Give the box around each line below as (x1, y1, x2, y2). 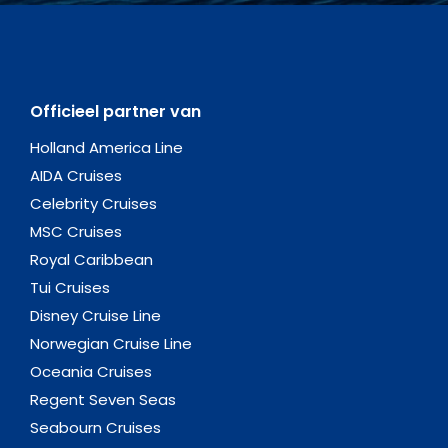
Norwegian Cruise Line (30, 333, 192, 355)
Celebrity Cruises (30, 193, 157, 215)
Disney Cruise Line (30, 305, 161, 327)
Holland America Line (30, 137, 183, 159)
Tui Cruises (30, 277, 110, 299)
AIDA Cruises (30, 165, 122, 187)
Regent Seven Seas (30, 389, 176, 411)
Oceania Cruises (30, 361, 152, 383)
